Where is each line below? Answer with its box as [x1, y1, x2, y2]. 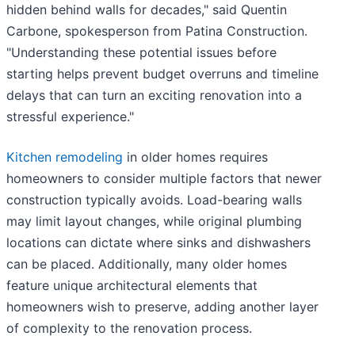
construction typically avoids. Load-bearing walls [6, 192, 302, 208]
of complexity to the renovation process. [6, 320, 252, 337]
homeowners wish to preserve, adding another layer [6, 299, 319, 315]
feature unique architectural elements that [6, 277, 258, 294]
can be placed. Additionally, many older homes [6, 256, 287, 273]
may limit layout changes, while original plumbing [6, 213, 302, 230]
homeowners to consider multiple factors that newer [6, 170, 322, 187]
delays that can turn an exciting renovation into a [6, 87, 302, 104]
